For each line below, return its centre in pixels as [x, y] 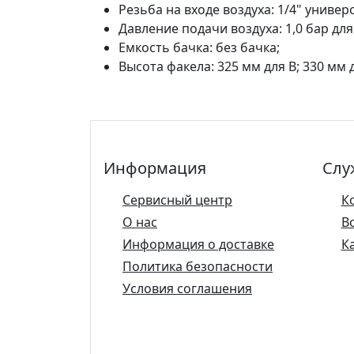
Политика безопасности [198, 266]
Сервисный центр [177, 200]
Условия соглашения [187, 288]
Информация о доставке [198, 244]
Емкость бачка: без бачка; [199, 47]
